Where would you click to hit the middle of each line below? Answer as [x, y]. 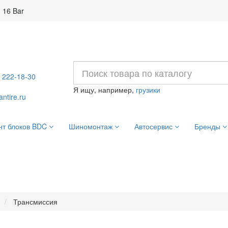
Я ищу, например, [105, 90]
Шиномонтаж [91, 126]
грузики [148, 90]
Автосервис [154, 126]
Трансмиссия [35, 202]
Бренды [208, 126]
